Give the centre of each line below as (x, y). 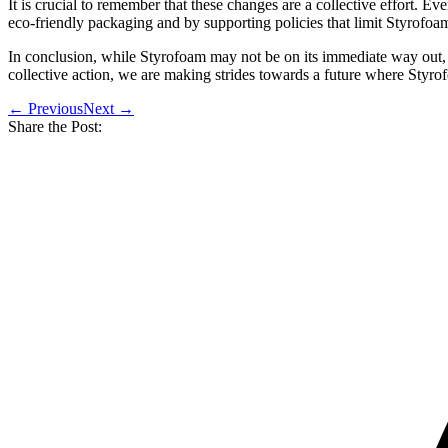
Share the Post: (55, 126)
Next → (108, 108)
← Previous (45, 108)
